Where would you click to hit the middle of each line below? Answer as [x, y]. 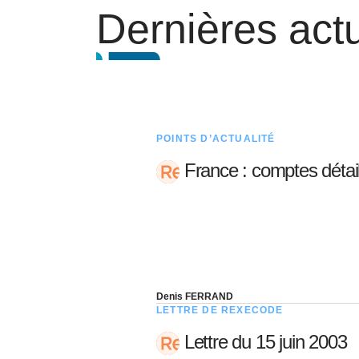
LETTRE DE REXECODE [220, 310]
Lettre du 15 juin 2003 [263, 341]
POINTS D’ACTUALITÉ [216, 138]
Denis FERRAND [195, 296]
